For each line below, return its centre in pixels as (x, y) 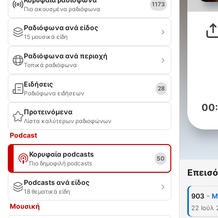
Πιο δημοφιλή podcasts (61, 163)
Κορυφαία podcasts (62, 154)
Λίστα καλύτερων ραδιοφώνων (68, 121)
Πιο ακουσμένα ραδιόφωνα (62, 9)
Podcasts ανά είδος (57, 182)
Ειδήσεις (38, 84)
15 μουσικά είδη (46, 37)
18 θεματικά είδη (47, 191)
